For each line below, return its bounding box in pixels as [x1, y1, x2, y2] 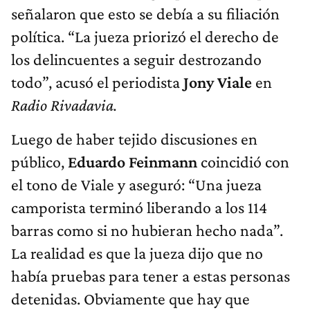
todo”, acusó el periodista [11, 73, 183, 92]
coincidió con [197, 152, 289, 172]
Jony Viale [183, 73, 252, 92]
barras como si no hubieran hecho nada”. [11, 221, 283, 240]
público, [11, 152, 68, 172]
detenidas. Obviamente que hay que [11, 289, 250, 309]
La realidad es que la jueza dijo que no [11, 244, 263, 263]
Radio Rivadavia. [11, 95, 117, 115]
